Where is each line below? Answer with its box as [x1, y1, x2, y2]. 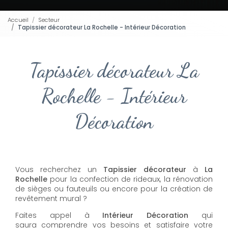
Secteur [38, 15, 60, 24]
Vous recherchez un [15, 164, 97, 175]
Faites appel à [15, 210, 103, 221]
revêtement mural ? [15, 193, 87, 204]
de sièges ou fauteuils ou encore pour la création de [15, 184, 213, 194]
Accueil [8, 15, 28, 24]
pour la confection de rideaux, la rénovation [47, 174, 213, 185]
